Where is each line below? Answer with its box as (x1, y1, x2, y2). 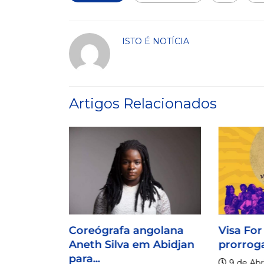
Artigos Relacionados (69, 95, 217, 113)
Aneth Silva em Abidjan (68, 237, 194, 251)
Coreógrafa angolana (68, 223, 184, 237)
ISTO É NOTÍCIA (122, 36, 189, 47)
